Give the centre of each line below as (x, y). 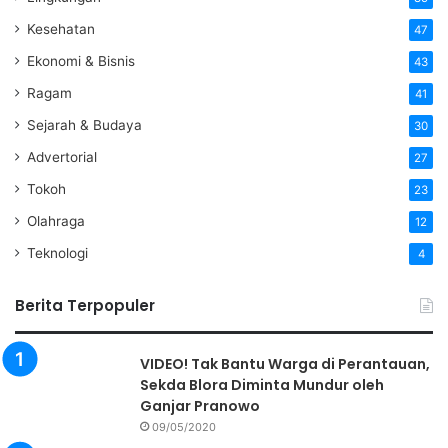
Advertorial (62, 157)
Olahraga (56, 221)
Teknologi (57, 253)
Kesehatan (61, 29)
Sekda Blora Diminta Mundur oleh (262, 385)
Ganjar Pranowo (200, 406)
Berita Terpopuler (85, 306)
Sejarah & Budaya (84, 125)
